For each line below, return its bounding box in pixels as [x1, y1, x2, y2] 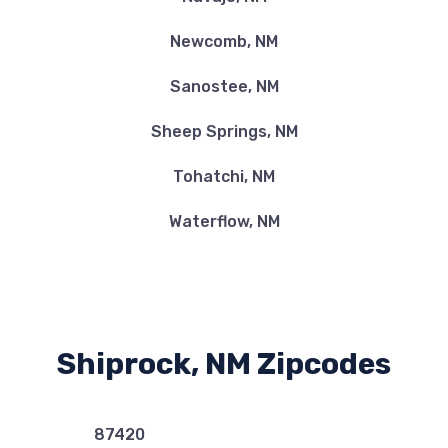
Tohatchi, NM [173, 167, 275, 186]
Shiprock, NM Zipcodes [57, 346, 391, 382]
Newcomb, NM [170, 32, 278, 51]
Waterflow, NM [168, 212, 280, 231]
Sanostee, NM [169, 77, 279, 96]
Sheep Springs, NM [150, 122, 298, 141]
